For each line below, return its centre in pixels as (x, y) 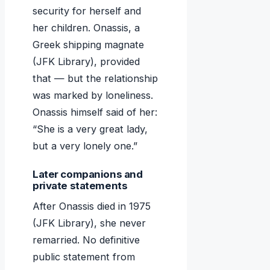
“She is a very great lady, (90, 129)
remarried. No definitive (86, 240)
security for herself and (87, 11)
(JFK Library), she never (89, 223)
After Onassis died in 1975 (92, 206)
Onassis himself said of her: (95, 112)
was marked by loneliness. (93, 96)
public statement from (84, 257)
